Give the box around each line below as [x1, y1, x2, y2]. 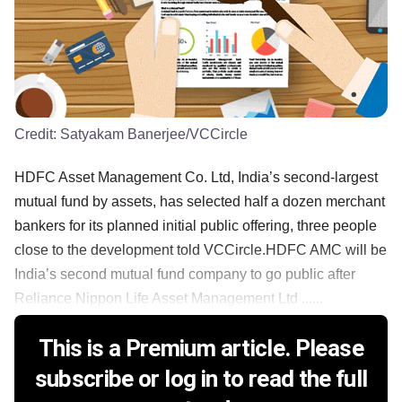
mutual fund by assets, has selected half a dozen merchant [14, 194, 385, 210]
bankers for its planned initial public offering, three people [14, 218, 377, 234]
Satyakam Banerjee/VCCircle [60, 127, 248, 143]
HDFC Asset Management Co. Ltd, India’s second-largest [14, 170, 378, 186]
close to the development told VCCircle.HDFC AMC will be [14, 242, 387, 258]
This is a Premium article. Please [39, 335, 363, 363]
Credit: [14, 127, 60, 143]
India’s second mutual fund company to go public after [14, 267, 355, 283]
